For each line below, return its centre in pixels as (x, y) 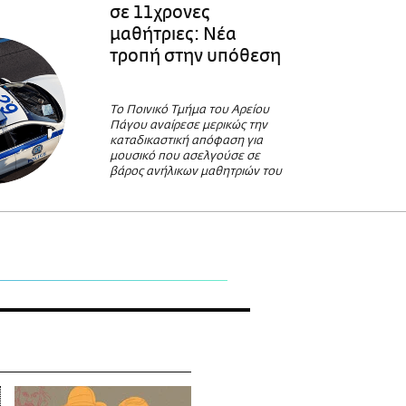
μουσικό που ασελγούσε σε (184, 157)
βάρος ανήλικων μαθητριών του (195, 172)
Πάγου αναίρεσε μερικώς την (188, 126)
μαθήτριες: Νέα (173, 34)
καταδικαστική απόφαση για (186, 141)
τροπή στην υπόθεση (195, 56)
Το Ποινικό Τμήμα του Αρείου (189, 111)
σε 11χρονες (159, 12)
